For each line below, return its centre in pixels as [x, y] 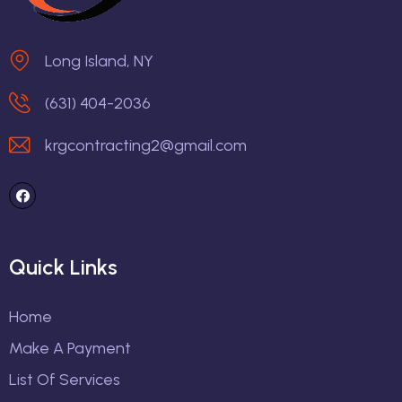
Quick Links [63, 267]
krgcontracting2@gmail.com [146, 146]
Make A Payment [70, 349]
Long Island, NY [99, 61]
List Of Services [65, 380]
